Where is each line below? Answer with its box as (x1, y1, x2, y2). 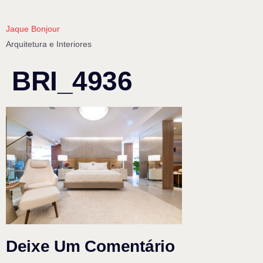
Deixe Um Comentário (6, 237, 175, 256)
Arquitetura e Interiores (6, 39, 92, 49)
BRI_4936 (12, 66, 133, 96)
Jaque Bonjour (6, 24, 60, 33)
